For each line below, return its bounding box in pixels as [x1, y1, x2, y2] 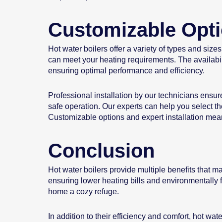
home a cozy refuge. [48, 187, 119, 196]
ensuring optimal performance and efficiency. [48, 66, 205, 75]
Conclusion [48, 140, 155, 162]
